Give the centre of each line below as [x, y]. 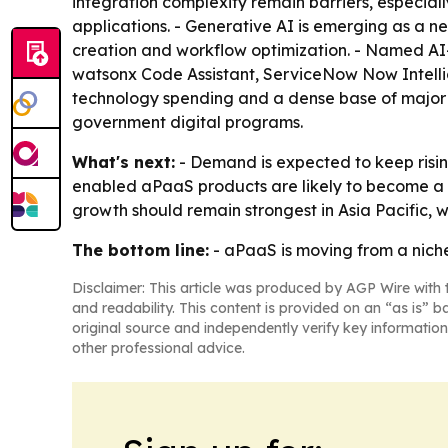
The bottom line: [140, 250]
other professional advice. [158, 348]
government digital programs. [187, 122]
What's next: [123, 162]
